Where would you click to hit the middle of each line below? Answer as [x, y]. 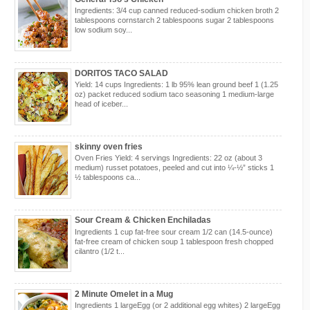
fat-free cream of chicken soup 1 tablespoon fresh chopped [174, 241]
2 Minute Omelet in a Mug [124, 294]
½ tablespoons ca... [108, 177]
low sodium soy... [103, 30]
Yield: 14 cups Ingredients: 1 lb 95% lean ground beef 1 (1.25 [176, 84]
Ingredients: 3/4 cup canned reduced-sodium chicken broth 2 [177, 11]
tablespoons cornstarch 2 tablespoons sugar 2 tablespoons [174, 20]
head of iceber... [101, 103]
